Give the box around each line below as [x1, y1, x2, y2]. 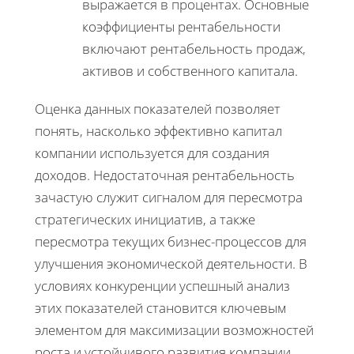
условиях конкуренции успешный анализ [35, 277, 290, 296]
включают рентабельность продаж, [82, 40, 306, 58]
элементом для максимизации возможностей [35, 321, 314, 340]
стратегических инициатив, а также [35, 210, 255, 229]
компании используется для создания [35, 144, 269, 163]
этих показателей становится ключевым [35, 299, 286, 318]
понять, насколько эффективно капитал [35, 122, 282, 141]
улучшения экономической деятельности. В [35, 254, 307, 273]
